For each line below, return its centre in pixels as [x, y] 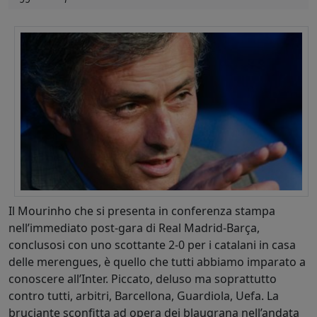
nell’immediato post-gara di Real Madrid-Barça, [134, 227]
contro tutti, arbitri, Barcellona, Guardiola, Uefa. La [144, 295]
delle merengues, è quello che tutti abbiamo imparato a [157, 261]
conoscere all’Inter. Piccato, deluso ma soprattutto [143, 278]
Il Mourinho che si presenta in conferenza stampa [142, 211]
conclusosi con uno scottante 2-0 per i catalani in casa [152, 244]
